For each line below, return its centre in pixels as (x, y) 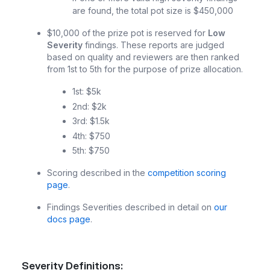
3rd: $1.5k (91, 121)
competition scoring (187, 173)
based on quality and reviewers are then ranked (143, 57)
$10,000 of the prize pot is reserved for (127, 33)
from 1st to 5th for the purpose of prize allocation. (145, 69)
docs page (69, 219)
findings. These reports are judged (153, 45)
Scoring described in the (97, 173)
